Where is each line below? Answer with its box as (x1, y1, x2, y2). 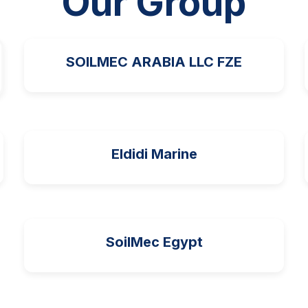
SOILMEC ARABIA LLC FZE (66, 54, 242, 70)
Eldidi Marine (111, 146, 197, 162)
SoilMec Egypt (105, 234, 203, 250)
